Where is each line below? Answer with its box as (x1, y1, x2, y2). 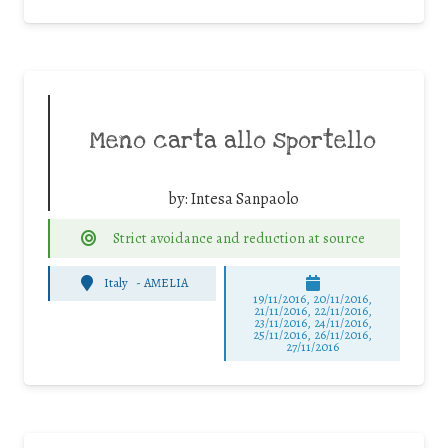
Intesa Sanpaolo (190, 188, 299, 211)
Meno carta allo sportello (90, 126, 376, 157)
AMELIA (144, 274, 189, 292)
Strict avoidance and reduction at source (112, 227, 365, 248)
